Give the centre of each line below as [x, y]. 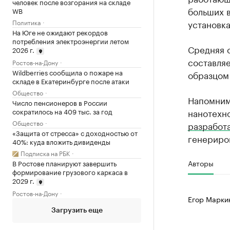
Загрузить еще [77, 210]
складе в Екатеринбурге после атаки [71, 80]
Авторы [200, 163]
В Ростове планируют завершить [64, 162]
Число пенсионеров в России [60, 102]
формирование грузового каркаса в [70, 171]
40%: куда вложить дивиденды [61, 141]
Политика [26, 22]
